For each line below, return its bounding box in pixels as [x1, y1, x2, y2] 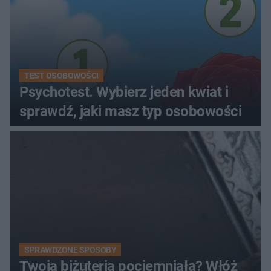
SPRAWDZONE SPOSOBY [24, 244, 117, 255]
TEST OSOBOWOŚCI [24, 70, 99, 80]
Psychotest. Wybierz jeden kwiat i [19, 83, 229, 100]
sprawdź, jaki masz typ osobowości [19, 102, 242, 120]
